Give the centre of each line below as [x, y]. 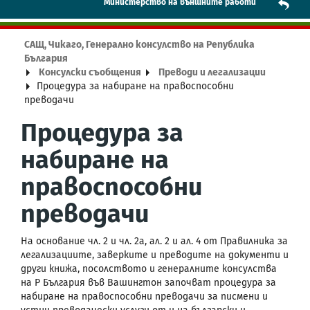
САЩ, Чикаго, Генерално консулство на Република [139, 44]
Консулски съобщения [90, 72]
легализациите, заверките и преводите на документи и [155, 255]
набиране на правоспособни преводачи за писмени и [144, 296]
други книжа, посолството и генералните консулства [149, 268]
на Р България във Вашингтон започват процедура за [148, 282]
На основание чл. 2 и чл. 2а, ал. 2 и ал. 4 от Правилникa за [154, 241]
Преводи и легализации [212, 72]
